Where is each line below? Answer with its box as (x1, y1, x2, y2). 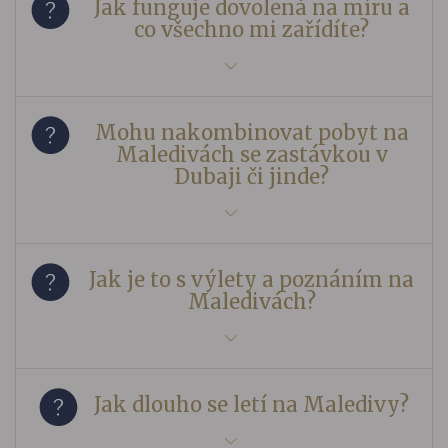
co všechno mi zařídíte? (134, 16, 369, 42)
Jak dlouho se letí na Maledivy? (94, 391, 409, 417)
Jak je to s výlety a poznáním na (89, 266, 414, 292)
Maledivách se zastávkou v (115, 141, 388, 167)
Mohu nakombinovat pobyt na (94, 119, 409, 145)
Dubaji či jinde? (174, 163, 329, 189)
